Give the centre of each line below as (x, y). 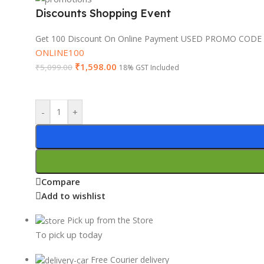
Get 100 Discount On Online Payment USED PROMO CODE (148, 38)
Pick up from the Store (110, 220)
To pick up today (69, 235)
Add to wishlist (73, 196)
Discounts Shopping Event (103, 13)
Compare (61, 182)
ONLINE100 (60, 52)
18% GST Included (149, 67)
